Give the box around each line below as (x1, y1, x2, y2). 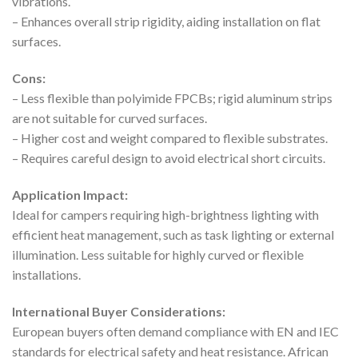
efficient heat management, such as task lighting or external (12, 226, 334, 242)
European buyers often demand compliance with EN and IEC (12, 323, 339, 339)
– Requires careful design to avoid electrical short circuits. (12, 150, 325, 166)
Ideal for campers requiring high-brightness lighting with (12, 206, 319, 222)
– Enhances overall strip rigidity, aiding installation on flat (12, 14, 320, 30)
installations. (12, 266, 81, 282)
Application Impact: (12, 186, 128, 202)
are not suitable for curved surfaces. (12, 110, 207, 126)
